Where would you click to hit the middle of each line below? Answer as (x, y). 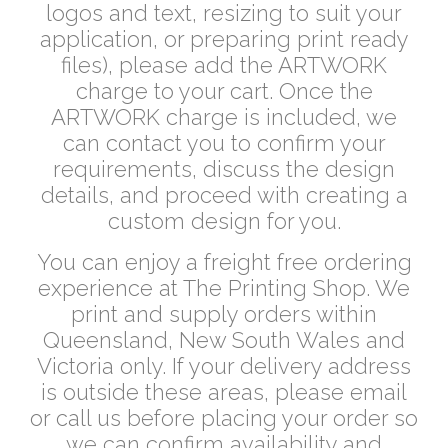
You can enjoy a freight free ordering (224, 262)
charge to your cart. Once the (224, 91)
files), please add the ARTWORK (224, 65)
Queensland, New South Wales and (224, 340)
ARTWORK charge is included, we (224, 117)
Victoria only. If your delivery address (224, 366)
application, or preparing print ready (224, 39)
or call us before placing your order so (224, 418)
